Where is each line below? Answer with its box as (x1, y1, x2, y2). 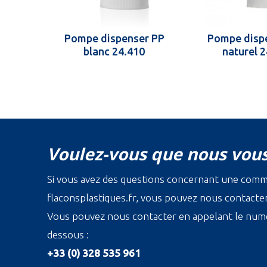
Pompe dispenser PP (64, 32, 164, 45)
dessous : (47, 229, 89, 241)
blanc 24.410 (83, 45, 145, 58)
